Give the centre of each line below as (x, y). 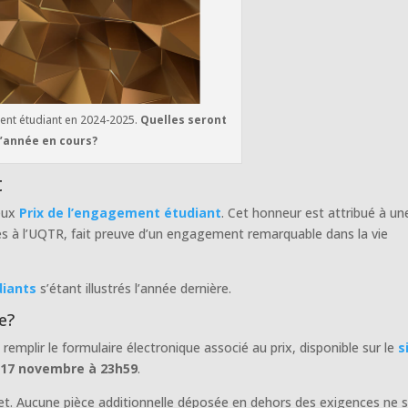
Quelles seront (183, 119)
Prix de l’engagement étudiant (121, 212)
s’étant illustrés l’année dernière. (134, 288)
